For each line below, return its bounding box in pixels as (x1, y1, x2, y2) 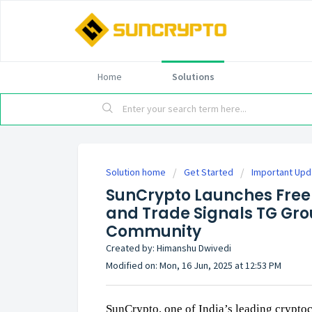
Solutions (171, 70, 214, 83)
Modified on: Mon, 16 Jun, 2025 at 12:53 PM (106, 259, 281, 272)
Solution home (106, 166, 168, 178)
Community (106, 221, 201, 242)
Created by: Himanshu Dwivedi (106, 242, 231, 254)
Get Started (184, 166, 233, 178)
